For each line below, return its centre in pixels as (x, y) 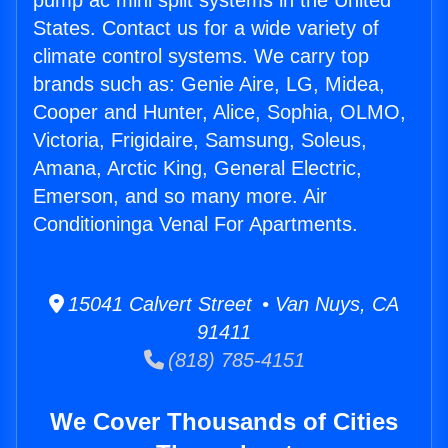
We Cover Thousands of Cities (224, 422)
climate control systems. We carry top (201, 56)
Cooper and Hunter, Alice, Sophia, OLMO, (219, 112)
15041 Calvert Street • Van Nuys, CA (231, 304)
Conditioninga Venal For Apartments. (195, 224)
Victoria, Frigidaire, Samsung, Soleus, (200, 140)
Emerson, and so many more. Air (180, 196)
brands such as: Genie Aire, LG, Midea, (209, 84)
